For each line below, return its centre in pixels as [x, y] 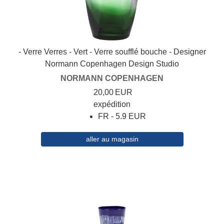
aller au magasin [112, 139]
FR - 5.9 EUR [122, 116]
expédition [112, 104]
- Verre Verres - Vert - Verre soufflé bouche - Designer [112, 52]
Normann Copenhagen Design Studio [112, 64]
